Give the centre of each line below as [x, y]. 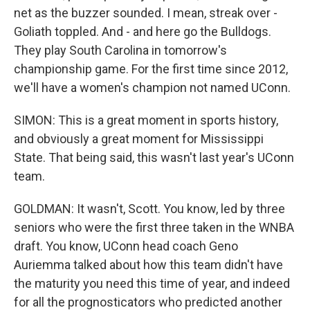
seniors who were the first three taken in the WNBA [154, 227]
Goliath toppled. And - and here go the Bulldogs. [143, 31]
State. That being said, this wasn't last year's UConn [154, 157]
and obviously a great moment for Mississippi [139, 139]
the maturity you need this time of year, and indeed [152, 283]
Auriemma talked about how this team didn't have [148, 265]
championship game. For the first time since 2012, [151, 69]
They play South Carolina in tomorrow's [120, 50]
